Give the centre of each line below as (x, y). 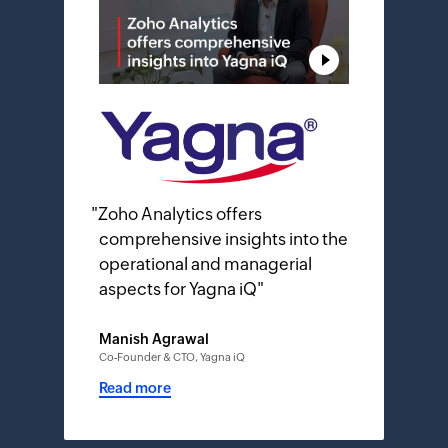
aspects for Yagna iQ (178, 288)
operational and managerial (205, 263)
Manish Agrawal (154, 338)
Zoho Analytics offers (180, 213)
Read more (135, 387)
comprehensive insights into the (223, 238)
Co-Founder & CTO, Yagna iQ (172, 356)
